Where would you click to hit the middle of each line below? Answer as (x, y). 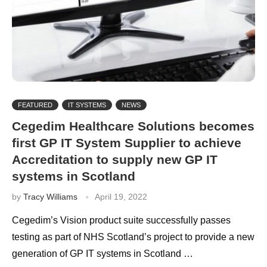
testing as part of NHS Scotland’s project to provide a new (133, 237)
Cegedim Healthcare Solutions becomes (133, 126)
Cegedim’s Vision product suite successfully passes (121, 220)
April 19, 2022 (121, 196)
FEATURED (35, 105)
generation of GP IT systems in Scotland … (103, 253)
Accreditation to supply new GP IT (115, 159)
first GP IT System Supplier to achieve (127, 142)
